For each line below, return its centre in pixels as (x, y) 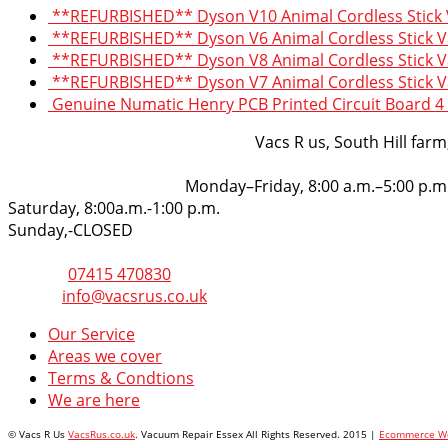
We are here (94, 399)
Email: (33, 295)
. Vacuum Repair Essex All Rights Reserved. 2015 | (257, 433)
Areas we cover (105, 355)
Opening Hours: (247, 163)
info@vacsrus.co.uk (134, 295)
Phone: (36, 273)
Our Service (91, 333)
